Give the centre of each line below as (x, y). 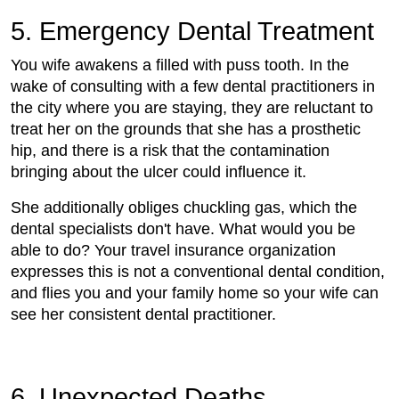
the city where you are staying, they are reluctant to (192, 108)
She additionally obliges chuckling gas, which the (184, 208)
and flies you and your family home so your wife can (195, 293)
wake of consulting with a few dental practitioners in (193, 87)
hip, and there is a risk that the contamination (170, 151)
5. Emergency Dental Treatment (192, 32)
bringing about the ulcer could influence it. (159, 172)
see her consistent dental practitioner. (143, 315)
